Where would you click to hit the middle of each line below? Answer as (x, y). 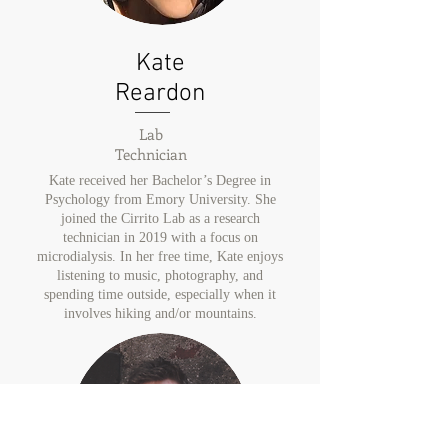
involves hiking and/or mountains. (160, 313)
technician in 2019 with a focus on (160, 237)
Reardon (160, 94)
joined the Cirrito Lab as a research (160, 218)
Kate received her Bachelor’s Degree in (160, 180)
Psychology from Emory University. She (160, 199)
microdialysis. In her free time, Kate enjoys (160, 256)
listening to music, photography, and (160, 275)
